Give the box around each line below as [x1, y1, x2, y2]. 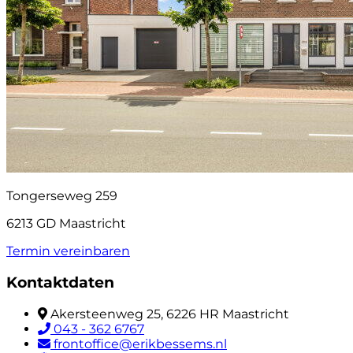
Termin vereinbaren [6, 243, 130, 259]
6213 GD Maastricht [6, 216, 126, 232]
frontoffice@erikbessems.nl [54, 336, 227, 351]
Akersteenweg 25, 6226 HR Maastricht [50, 306, 289, 321]
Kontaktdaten [6, 273, 114, 292]
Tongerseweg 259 [6, 188, 117, 204]
